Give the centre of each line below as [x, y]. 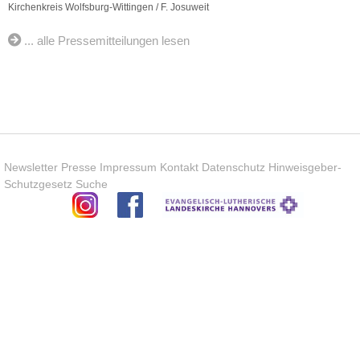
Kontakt [179, 167]
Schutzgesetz [38, 184]
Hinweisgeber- [305, 167]
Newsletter [31, 167]
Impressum [128, 167]
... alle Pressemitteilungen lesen [107, 40]
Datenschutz [233, 167]
